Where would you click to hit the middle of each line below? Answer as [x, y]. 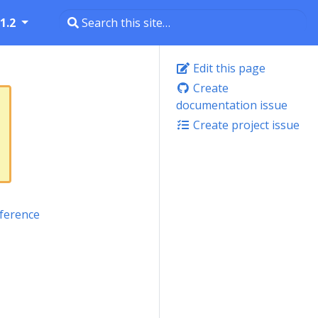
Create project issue [245, 125]
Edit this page [228, 68]
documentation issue [232, 105]
